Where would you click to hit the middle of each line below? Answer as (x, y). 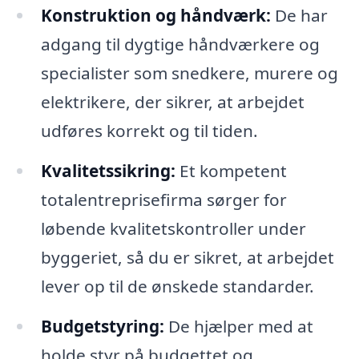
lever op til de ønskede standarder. (177, 286)
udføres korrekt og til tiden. (149, 131)
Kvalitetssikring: (108, 170)
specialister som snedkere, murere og (189, 73)
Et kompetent (231, 170)
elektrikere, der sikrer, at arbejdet (172, 102)
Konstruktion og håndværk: (155, 16)
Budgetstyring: (102, 326)
